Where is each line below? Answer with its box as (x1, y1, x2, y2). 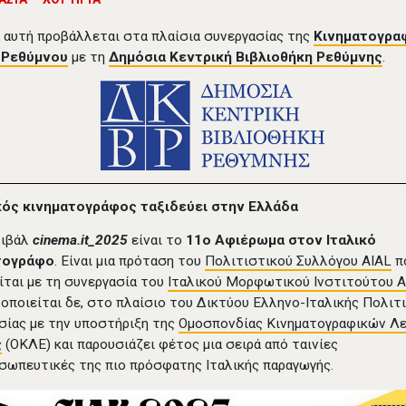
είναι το (128, 232, 187, 249)
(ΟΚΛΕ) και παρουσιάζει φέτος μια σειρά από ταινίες (2, 336, 339, 353)
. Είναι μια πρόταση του (54, 253, 206, 270)
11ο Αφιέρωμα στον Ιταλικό (186, 232, 377, 249)
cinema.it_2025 (33, 232, 129, 249)
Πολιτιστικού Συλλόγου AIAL (205, 253, 392, 270)
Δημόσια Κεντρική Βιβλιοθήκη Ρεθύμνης (109, 49, 383, 66)
